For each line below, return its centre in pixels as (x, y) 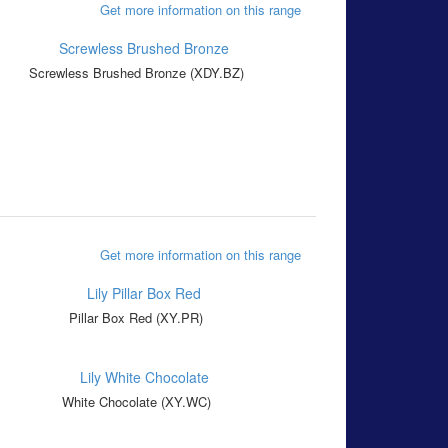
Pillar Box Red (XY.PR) (136, 318)
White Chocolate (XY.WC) (136, 402)
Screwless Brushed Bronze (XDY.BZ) (136, 73)
